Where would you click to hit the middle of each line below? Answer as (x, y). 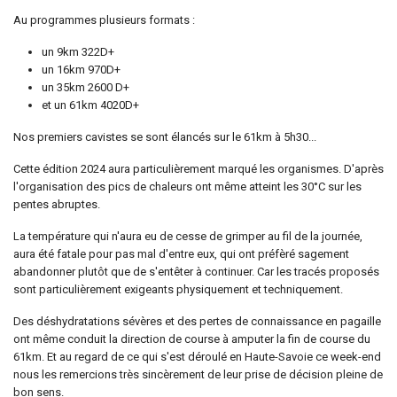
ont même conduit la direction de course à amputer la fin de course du (192, 339)
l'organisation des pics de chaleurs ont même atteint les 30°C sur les (187, 186)
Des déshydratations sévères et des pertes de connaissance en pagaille (197, 321)
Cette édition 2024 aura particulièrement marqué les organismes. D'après (198, 168)
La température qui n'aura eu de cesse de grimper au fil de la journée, (188, 236)
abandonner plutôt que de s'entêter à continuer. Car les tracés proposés (196, 271)
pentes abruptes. (57, 204)
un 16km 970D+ (81, 69)
